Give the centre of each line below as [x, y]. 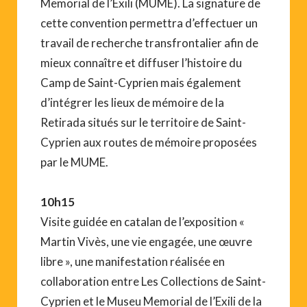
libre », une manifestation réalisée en [133, 261]
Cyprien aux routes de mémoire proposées [149, 142]
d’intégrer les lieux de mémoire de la [132, 102]
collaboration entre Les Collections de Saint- [153, 281]
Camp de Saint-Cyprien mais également [141, 82]
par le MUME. [74, 162]
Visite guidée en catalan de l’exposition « [143, 221]
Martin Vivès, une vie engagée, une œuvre [146, 241]
